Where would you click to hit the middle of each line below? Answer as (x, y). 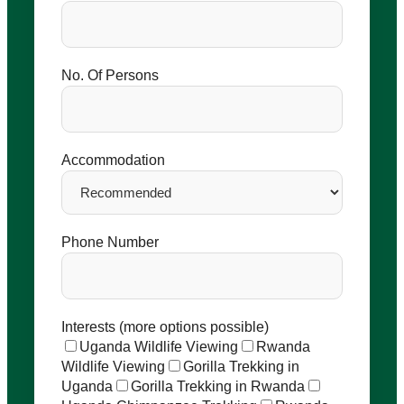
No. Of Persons (110, 75)
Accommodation (114, 160)
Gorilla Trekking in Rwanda (218, 386)
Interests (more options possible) (165, 326)
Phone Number (110, 242)
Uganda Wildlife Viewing (159, 346)
